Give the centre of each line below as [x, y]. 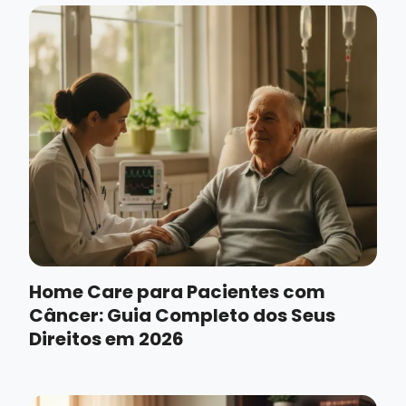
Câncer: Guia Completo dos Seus [182, 316]
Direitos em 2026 [106, 339]
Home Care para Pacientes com [177, 292]
